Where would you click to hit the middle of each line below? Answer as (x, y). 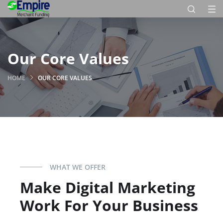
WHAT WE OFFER (78, 167)
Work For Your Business (109, 205)
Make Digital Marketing (108, 187)
